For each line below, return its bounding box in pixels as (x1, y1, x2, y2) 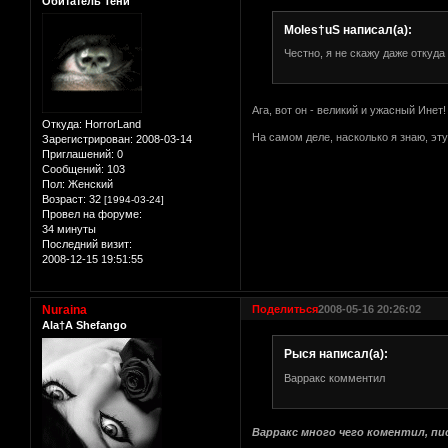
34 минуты (42, 223, 96, 236)
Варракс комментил (283, 371, 385, 384)
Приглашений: (42, 148, 114, 161)
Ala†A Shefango (42, 319, 127, 332)
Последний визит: (42, 238, 132, 251)
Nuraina (42, 303, 87, 318)
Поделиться (252, 303, 319, 316)
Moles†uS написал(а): (283, 22, 412, 37)
